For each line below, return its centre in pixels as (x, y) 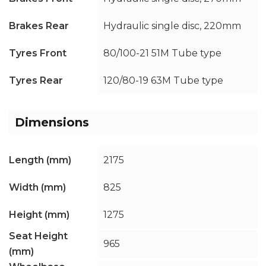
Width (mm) (37, 187)
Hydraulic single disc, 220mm (172, 26)
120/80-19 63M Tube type (164, 80)
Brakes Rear (39, 26)
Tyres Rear (36, 80)
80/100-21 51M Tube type (163, 53)
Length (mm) (40, 160)
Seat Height (38, 236)
